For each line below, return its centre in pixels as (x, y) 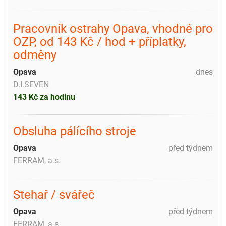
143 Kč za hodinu (44, 97)
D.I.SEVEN (31, 84)
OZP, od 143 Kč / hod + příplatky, (100, 42)
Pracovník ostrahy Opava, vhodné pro (113, 29)
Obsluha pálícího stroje (75, 131)
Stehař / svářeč (54, 194)
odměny (35, 55)
